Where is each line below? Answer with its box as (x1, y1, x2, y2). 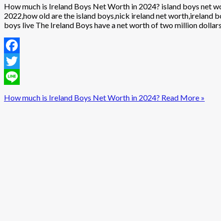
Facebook (4, 56, 38, 66)
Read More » (160, 93, 205, 103)
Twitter (4, 72, 30, 82)
